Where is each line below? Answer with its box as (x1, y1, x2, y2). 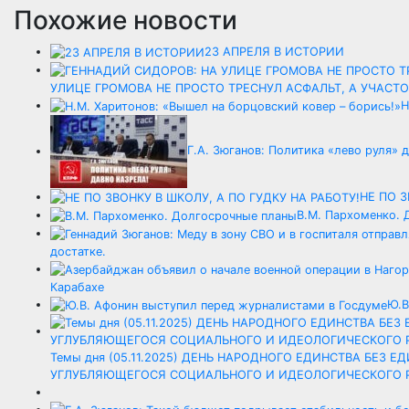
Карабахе (50, 280, 104, 295)
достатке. (50, 245, 106, 259)
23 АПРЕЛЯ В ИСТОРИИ (204, 45, 344, 58)
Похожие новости (14, 5, 237, 36)
